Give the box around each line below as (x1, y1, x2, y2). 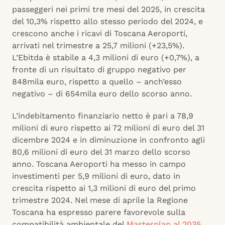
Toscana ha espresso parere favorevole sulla (12, 207, 185, 217)
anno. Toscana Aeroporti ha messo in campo (12, 159, 186, 169)
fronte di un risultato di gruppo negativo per (12, 65, 186, 75)
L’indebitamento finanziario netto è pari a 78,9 (12, 111, 193, 121)
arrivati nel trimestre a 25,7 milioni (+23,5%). (12, 41, 184, 51)
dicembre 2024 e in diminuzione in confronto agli (12, 135, 205, 145)
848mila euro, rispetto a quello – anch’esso (12, 77, 182, 87)
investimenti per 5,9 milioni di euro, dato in (12, 171, 180, 181)
